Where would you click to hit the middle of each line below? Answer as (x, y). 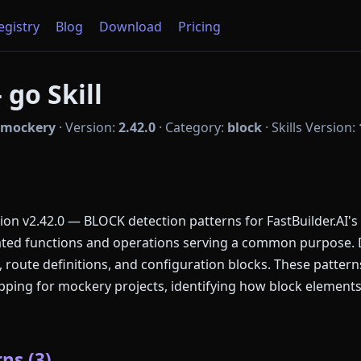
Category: (196, 127)
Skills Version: (315, 127)
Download (131, 27)
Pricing (199, 27)
